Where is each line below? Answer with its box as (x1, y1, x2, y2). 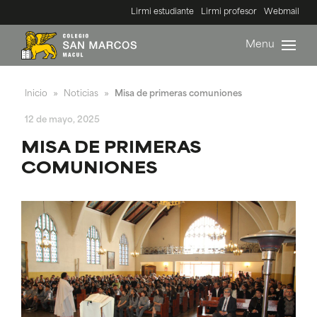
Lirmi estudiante (131, 8, 194, 16)
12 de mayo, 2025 (25, 115, 100, 125)
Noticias (64, 90, 98, 98)
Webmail (264, 8, 299, 16)
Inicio (25, 90, 47, 98)
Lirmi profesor (201, 8, 257, 16)
